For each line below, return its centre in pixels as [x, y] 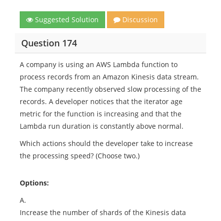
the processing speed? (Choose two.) [80, 156]
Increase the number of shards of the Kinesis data [103, 212]
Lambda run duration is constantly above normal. [102, 126]
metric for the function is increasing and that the [101, 114]
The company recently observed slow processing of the [110, 89]
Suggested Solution [66, 19]
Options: [34, 183]
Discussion [139, 19]
